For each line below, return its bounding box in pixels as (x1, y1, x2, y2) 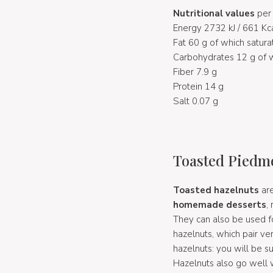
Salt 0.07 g (172, 94, 218, 107)
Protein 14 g (172, 80, 224, 93)
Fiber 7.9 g (172, 65, 217, 78)
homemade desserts (172, 198, 266, 211)
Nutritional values (172, 7, 255, 19)
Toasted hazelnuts (172, 183, 259, 196)
